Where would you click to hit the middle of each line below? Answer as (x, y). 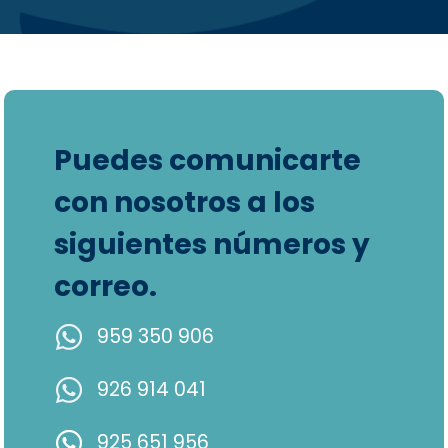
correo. (105, 287)
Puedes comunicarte (207, 161)
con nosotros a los (184, 203)
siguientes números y (211, 245)
